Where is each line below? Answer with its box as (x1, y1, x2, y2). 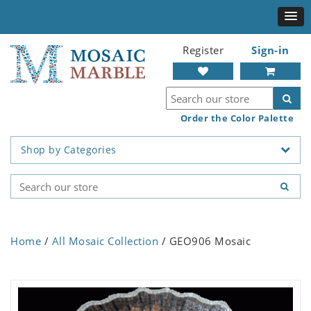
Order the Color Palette (180, 112, 294, 124)
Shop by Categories (20, 143, 117, 157)
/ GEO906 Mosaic (158, 234, 251, 249)
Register (183, 43, 224, 57)
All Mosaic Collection (51, 234, 158, 249)
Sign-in (251, 43, 289, 57)
